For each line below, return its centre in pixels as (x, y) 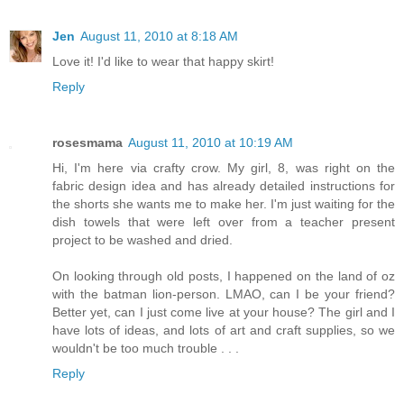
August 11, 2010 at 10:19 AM (211, 142)
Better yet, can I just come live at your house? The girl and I (224, 312)
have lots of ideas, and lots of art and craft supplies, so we (224, 330)
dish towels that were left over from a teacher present (224, 221)
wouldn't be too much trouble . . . (146, 348)
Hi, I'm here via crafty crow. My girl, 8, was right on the (224, 167)
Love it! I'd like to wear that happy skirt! (163, 61)
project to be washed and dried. (142, 239)
